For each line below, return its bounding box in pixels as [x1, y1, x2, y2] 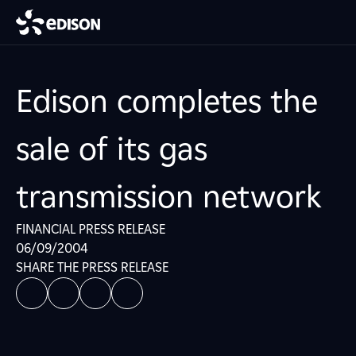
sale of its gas [16, 130, 207, 168]
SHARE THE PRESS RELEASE [16, 260, 168, 275]
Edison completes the [16, 82, 318, 120]
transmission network [16, 177, 321, 215]
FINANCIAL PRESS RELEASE [16, 222, 165, 237]
